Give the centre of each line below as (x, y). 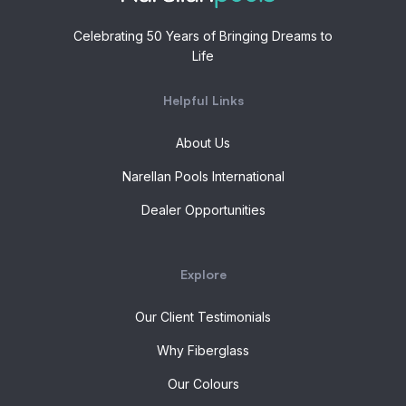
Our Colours (203, 383)
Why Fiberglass (203, 350)
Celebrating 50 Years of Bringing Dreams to (203, 35)
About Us (203, 142)
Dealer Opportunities (203, 209)
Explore (203, 274)
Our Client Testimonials (203, 316)
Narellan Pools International (203, 176)
